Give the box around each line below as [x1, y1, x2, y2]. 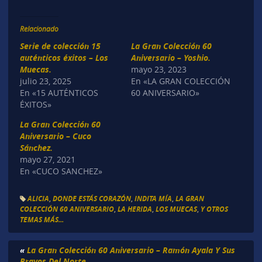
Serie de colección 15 [19, 40, 101, 51]
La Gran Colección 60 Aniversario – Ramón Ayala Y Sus [26, 244, 235, 256]
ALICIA [27, 194, 49, 204]
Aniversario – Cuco [19, 130, 91, 142]
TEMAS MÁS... [19, 215, 64, 225]
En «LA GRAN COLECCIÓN [131, 75, 230, 87]
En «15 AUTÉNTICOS [19, 87, 98, 98]
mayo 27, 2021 [19, 153, 75, 165]
